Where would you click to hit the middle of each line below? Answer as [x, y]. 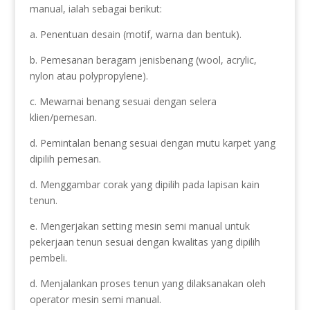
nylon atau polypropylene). [89, 75]
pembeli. [48, 257]
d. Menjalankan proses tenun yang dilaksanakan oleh [147, 283]
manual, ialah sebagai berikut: [95, 8]
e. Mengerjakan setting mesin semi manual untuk [139, 226]
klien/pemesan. [63, 117]
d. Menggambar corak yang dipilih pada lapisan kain [144, 184]
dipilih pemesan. [65, 158]
